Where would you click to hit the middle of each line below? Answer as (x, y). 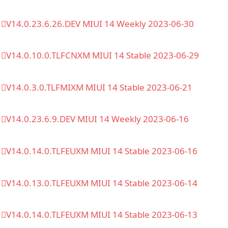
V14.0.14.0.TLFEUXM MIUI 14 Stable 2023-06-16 (102, 151)
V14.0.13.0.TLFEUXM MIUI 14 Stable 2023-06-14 (102, 183)
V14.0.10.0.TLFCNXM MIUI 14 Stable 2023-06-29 (103, 55)
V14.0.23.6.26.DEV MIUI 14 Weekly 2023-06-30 (100, 23)
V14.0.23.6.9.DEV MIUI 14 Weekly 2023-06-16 (97, 119)
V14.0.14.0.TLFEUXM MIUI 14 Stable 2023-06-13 (102, 215)
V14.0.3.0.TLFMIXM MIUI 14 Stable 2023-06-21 (99, 87)
